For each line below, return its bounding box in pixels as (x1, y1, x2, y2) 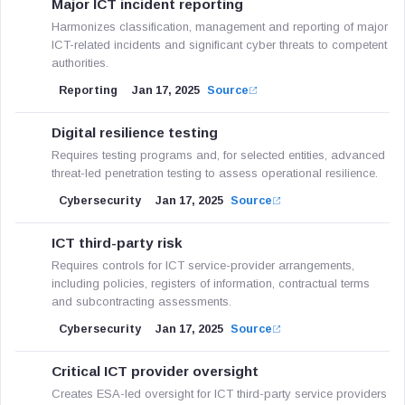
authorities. (52, 56, 108, 70)
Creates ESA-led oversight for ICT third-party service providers (52, 387, 387, 400)
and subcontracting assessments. (52, 295, 231, 308)
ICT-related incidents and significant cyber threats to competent (52, 38, 387, 52)
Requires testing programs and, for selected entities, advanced (52, 148, 385, 162)
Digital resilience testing (52, 125, 218, 140)
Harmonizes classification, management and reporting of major (52, 20, 388, 33)
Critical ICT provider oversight (52, 363, 259, 379)
